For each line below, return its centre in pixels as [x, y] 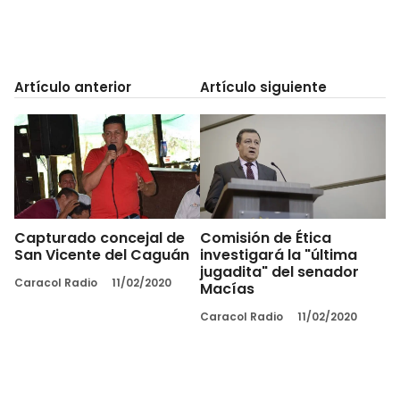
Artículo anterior [73, 87]
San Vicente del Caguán [102, 254]
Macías [227, 288]
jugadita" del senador [279, 271]
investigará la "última [279, 254]
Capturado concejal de [100, 237]
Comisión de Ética [266, 237]
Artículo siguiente [263, 87]
